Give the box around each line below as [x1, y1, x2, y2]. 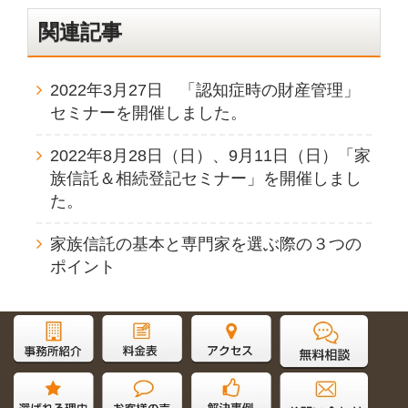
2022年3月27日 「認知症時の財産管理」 [49, 80, 360, 99]
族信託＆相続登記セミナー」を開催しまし [49, 168, 362, 188]
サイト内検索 [34, 331, 144, 352]
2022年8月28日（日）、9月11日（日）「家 [49, 146, 371, 165]
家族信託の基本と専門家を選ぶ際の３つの [49, 234, 362, 253]
